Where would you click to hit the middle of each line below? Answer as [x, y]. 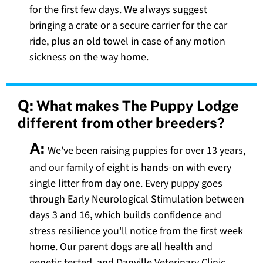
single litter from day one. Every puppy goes [126, 184]
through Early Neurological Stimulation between [137, 200]
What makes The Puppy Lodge [138, 106]
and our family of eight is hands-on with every [130, 168]
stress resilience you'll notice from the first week [136, 231]
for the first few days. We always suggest [118, 10]
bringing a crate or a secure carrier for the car [128, 26]
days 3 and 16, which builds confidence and [125, 215]
